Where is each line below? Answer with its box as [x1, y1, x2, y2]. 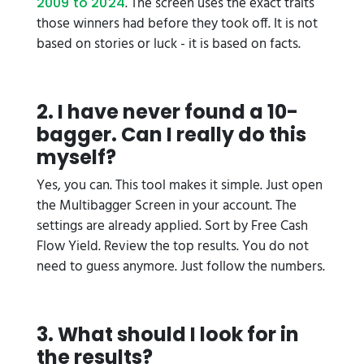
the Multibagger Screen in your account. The [37, 195, 297, 217]
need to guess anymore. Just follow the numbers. [37, 256, 325, 278]
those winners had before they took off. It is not [37, 13, 318, 35]
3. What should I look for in [37, 321, 299, 348]
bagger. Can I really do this [37, 121, 306, 148]
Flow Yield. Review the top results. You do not [37, 236, 309, 258]
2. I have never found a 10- [37, 98, 298, 125]
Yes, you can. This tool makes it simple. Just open [37, 175, 323, 197]
